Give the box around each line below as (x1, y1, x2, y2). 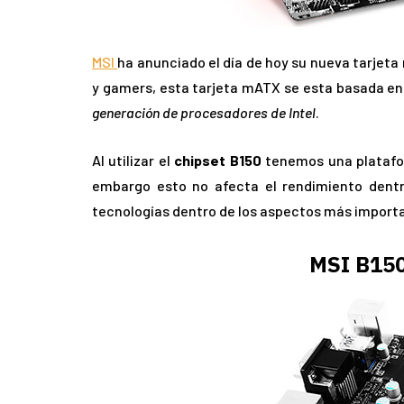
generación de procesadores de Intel (92, 104, 316, 122)
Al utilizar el (92, 151, 175, 170)
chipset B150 (174, 151, 262, 170)
